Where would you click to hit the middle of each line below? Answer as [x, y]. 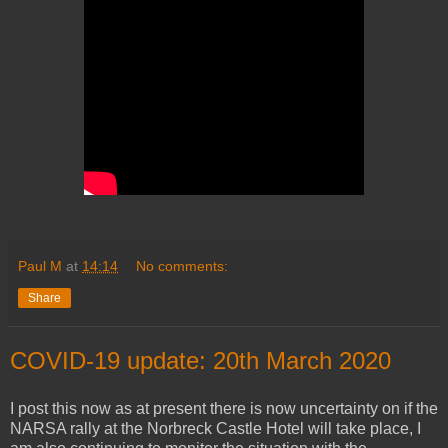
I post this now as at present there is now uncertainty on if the [224, 408]
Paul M [40, 265]
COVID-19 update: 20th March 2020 [200, 360]
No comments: [182, 265]
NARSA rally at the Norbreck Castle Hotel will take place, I [215, 428]
